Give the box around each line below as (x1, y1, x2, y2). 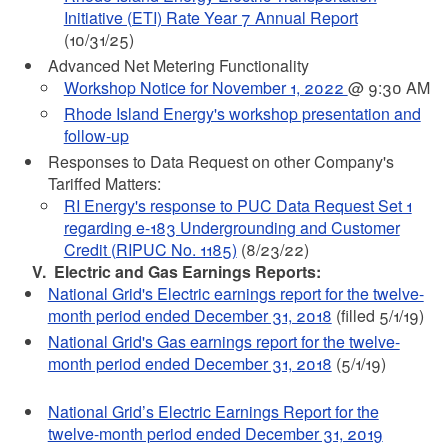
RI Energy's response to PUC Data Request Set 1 (63, 194, 412, 217)
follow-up (63, 124, 129, 147)
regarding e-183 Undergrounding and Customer (63, 216, 400, 239)
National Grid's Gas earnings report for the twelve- (47, 330, 400, 353)
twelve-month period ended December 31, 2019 (47, 422, 383, 445)
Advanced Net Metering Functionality (47, 54, 309, 77)
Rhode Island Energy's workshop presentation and (63, 102, 421, 125)
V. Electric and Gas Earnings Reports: (31, 260, 321, 283)
